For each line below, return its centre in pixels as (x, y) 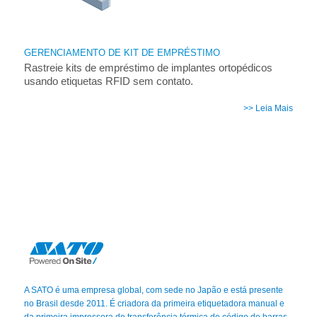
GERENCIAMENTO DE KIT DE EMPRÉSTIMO (122, 52)
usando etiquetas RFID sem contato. (108, 81)
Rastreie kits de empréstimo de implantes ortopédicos (148, 68)
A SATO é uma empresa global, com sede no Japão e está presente (153, 290)
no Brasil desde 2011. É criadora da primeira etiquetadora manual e (154, 304)
